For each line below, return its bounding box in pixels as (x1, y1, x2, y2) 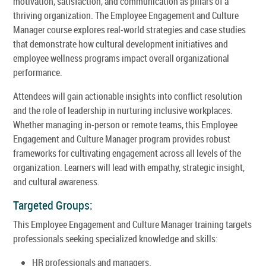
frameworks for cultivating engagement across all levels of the (13, 146, 241, 160)
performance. (13, 65, 62, 79)
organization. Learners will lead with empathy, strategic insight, (13, 160, 245, 174)
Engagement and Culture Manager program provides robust (13, 132, 230, 145)
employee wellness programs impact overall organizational (13, 51, 229, 65)
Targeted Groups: (13, 197, 93, 213)
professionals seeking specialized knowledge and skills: (13, 232, 218, 245)
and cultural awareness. (13, 175, 100, 188)
